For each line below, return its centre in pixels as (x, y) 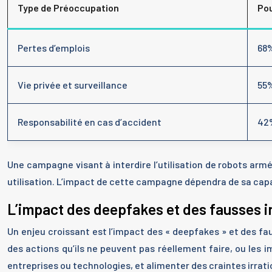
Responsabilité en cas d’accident (90, 122)
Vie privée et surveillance (73, 85)
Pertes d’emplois (54, 48)
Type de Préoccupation (68, 8)
